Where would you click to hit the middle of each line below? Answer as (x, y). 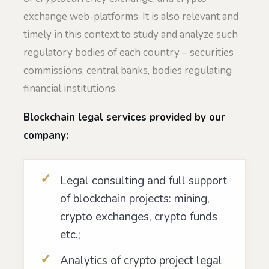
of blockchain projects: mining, (135, 198)
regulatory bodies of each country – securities (128, 52)
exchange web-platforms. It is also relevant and (131, 16)
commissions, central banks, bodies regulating (128, 70)
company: (46, 135)
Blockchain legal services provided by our (124, 117)
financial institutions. (70, 88)
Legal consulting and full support (144, 180)
